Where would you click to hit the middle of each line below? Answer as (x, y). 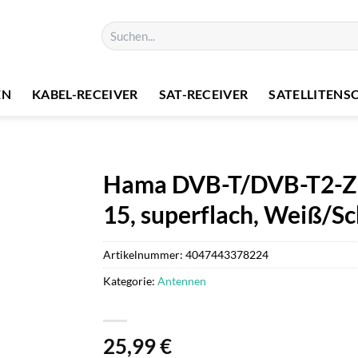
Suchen (117, 28)
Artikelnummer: (144, 254)
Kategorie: (130, 280)
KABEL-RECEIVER (85, 93)
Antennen (182, 280)
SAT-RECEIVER (203, 93)
